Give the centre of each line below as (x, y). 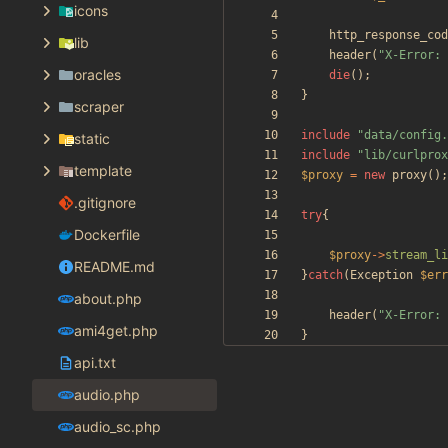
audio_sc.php (117, 427)
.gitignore (104, 203)
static (91, 139)
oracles (97, 75)
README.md (114, 267)
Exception (381, 275)
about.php (107, 299)
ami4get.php (115, 331)
